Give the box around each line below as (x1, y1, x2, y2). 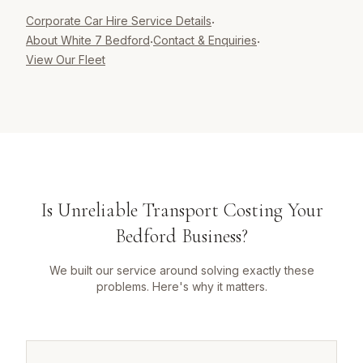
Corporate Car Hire (26, 14, 128, 28)
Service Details (128, 14, 211, 28)
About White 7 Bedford (26, 33, 150, 48)
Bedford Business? (115, 224, 248, 249)
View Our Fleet (26, 53, 105, 67)
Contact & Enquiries (153, 33, 257, 48)
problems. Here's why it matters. (96, 280, 267, 294)
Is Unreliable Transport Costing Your (40, 199, 323, 223)
